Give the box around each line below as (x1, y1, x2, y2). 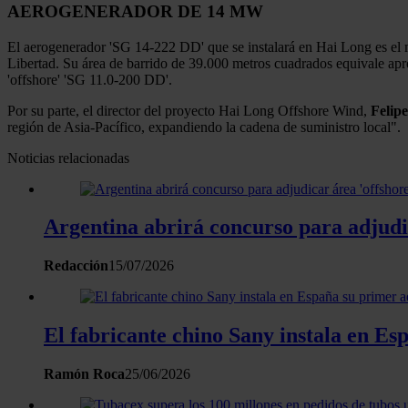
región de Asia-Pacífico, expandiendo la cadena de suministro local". (7, 118, 401, 135)
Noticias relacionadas (7, 149, 129, 166)
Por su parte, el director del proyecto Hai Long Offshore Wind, (7, 102, 371, 118)
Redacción (44, 258, 108, 274)
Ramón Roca (44, 366, 125, 382)
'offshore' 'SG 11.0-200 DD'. (7, 71, 172, 87)
